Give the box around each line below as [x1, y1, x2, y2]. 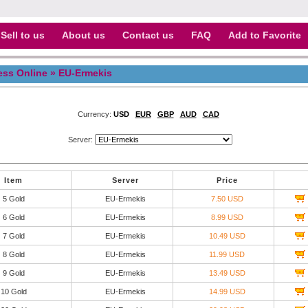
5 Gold [2, 195, 25, 203]
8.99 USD [210, 213, 243, 221]
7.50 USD [210, 195, 243, 203]
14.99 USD [208, 287, 245, 296]
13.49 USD [208, 269, 245, 277]
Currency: [77, 110, 113, 118]
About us [62, 30, 105, 41]
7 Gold [2, 232, 25, 240]
